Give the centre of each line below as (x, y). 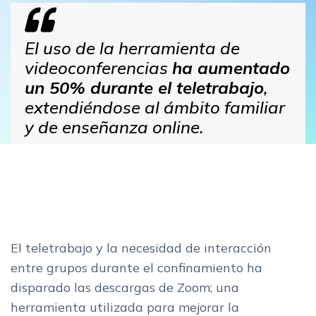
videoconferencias (98, 68)
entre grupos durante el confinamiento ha (136, 268)
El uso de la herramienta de (132, 48)
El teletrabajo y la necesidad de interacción (141, 248)
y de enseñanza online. (114, 127)
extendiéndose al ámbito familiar (155, 107)
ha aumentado (231, 68)
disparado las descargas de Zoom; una (125, 287)
